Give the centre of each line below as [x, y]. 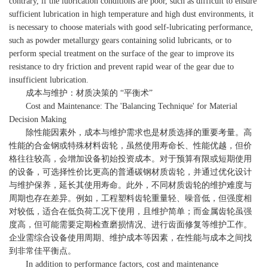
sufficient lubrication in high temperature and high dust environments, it [131, 14]
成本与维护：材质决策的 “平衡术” [81, 93]
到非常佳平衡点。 [42, 251]
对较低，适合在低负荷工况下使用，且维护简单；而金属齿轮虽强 [130, 211]
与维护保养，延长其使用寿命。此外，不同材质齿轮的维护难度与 [130, 185]
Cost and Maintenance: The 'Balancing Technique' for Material [123, 106]
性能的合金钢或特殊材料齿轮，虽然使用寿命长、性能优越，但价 [130, 145]
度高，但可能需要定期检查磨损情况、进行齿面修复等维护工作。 [130, 224]
